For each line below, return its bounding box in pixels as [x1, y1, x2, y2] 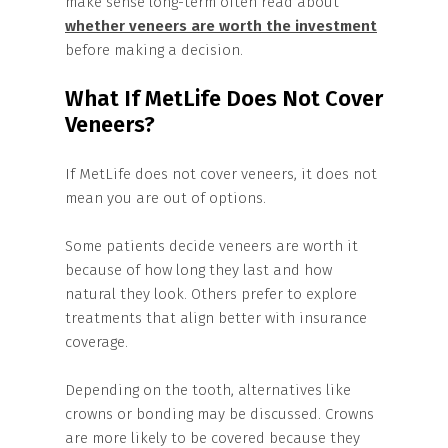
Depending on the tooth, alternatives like [65, 381, 351, 399]
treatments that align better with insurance [65, 309, 367, 327]
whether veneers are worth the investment [65, 17, 377, 35]
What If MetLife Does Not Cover [65, 85, 383, 112]
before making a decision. [65, 41, 243, 59]
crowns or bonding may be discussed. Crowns [65, 405, 374, 423]
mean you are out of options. [65, 189, 266, 207]
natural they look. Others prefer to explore [65, 285, 357, 303]
